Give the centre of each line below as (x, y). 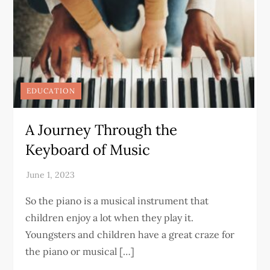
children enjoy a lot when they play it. (110, 218)
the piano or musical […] (80, 251)
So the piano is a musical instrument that (117, 201)
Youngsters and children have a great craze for (130, 234)
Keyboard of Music (88, 150)
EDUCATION (51, 91)
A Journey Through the (102, 130)
